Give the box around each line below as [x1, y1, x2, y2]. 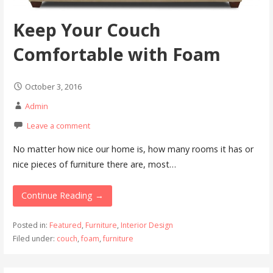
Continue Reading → [21, 190, 104, 202]
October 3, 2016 [24, 80, 82, 92]
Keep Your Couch [12, 17, 161, 41]
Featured [49, 219, 82, 230]
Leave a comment [26, 119, 90, 131]
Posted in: [12, 219, 49, 230]
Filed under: [12, 233, 57, 244]
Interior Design [120, 219, 173, 230]
